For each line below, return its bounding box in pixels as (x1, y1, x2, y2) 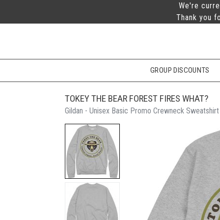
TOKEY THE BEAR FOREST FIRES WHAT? (65, 92, 208, 104)
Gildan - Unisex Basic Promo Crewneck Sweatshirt (65, 106, 219, 115)
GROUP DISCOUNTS (150, 66, 210, 75)
